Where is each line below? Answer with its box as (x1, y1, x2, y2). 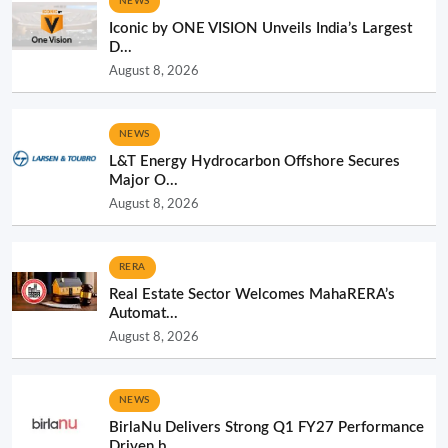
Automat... (109, 305, 178, 321)
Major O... (109, 172, 178, 188)
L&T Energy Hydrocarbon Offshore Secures (109, 153, 400, 169)
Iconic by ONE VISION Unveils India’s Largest (109, 20, 412, 36)
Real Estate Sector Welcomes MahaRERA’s (109, 286, 395, 302)
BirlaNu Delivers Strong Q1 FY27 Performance (109, 419, 424, 435)
